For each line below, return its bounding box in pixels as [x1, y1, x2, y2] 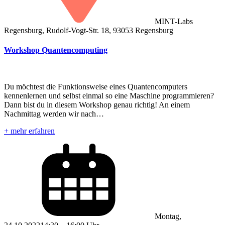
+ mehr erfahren [4, 127, 55, 136]
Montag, [155, 212, 181, 221]
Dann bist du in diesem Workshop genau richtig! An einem [4, 100, 190, 109]
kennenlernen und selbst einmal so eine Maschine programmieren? [4, 91, 214, 100]
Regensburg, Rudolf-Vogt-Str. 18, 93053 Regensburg [4, 26, 173, 35]
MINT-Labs [155, 17, 193, 26]
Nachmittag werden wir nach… [4, 109, 104, 119]
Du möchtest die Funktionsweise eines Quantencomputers [4, 82, 187, 91]
